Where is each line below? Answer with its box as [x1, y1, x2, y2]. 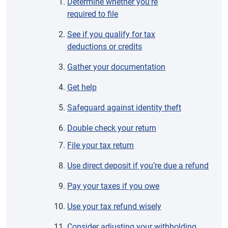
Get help [67, 82, 97, 92]
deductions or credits [67, 42, 142, 51]
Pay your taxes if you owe [67, 181, 159, 191]
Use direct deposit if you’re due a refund [67, 161, 209, 170]
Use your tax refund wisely [67, 202, 161, 211]
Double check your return [67, 123, 156, 133]
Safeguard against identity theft [67, 103, 181, 112]
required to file [67, 9, 118, 19]
